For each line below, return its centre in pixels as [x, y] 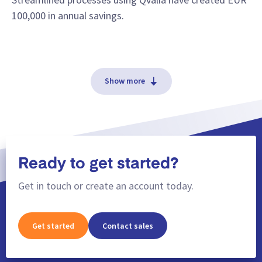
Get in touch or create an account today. [106, 186]
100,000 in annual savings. [68, 15]
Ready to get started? [98, 164]
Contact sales [128, 225]
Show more [125, 81]
